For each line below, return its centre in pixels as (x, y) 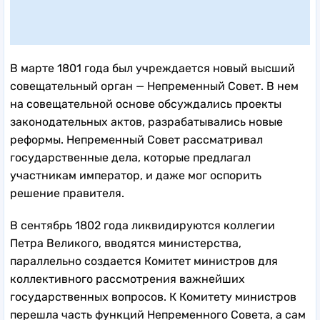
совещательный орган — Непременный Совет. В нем (154, 86)
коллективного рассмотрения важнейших (127, 279)
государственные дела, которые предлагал (130, 157)
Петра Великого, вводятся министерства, (126, 243)
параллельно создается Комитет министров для (144, 261)
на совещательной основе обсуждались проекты (146, 104)
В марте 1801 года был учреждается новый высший (152, 68)
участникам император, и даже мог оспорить (136, 175)
